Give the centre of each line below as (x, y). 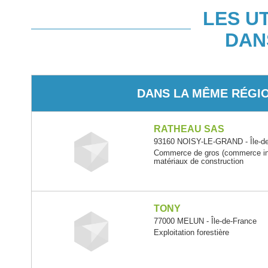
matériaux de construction (199, 161)
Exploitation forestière (192, 232)
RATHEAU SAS (189, 129)
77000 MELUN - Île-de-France (205, 221)
